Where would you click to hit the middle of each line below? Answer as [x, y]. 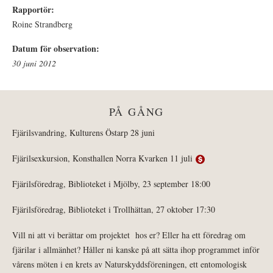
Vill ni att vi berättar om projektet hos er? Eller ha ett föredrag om [129, 235]
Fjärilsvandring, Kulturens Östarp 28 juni [83, 133]
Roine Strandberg [42, 24]
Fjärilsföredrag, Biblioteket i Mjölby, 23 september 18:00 [111, 184]
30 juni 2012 [34, 63]
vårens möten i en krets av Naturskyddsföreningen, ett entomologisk [129, 264]
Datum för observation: [57, 49]
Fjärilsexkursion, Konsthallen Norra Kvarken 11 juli [104, 158]
